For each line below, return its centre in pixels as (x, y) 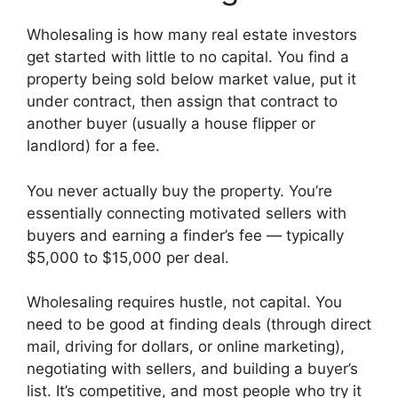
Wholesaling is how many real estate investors (192, 35)
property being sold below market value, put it (191, 80)
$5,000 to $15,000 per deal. (128, 257)
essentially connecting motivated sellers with (187, 213)
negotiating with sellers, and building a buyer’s (192, 369)
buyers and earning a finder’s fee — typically (185, 235)
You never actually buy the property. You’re (179, 191)
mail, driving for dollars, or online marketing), (186, 347)
